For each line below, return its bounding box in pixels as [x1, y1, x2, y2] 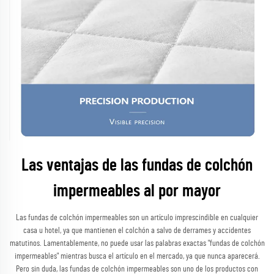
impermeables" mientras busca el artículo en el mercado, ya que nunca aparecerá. [14, 252, 260, 261]
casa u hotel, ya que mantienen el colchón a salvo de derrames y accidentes [23, 226, 251, 235]
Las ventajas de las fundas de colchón [21, 157, 253, 174]
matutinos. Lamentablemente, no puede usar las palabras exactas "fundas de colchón [9, 239, 265, 248]
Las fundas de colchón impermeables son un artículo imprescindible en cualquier [16, 213, 258, 222]
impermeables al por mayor [53, 183, 221, 200]
